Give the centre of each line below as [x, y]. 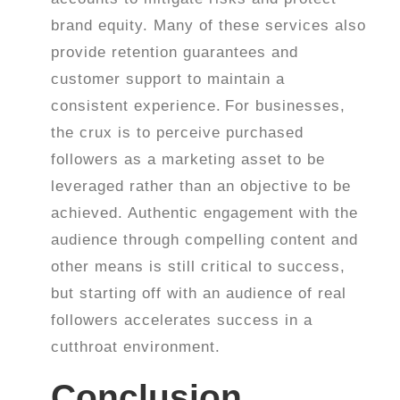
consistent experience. [137, 106]
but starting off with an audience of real [199, 294]
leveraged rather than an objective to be [201, 187]
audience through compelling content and [205, 240]
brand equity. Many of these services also [209, 26]
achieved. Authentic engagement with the [205, 213]
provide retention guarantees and [175, 53]
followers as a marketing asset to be [188, 160]
